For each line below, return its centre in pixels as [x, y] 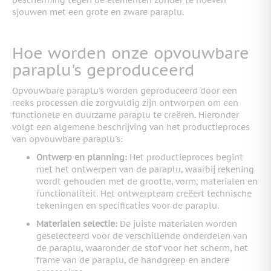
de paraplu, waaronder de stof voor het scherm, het [142, 248]
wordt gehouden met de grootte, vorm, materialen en [147, 181]
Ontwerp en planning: [82, 157]
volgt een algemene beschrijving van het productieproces [131, 127]
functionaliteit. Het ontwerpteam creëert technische [144, 193]
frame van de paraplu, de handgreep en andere [133, 260]
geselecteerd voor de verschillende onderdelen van [142, 236]
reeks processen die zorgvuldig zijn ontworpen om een [125, 103]
